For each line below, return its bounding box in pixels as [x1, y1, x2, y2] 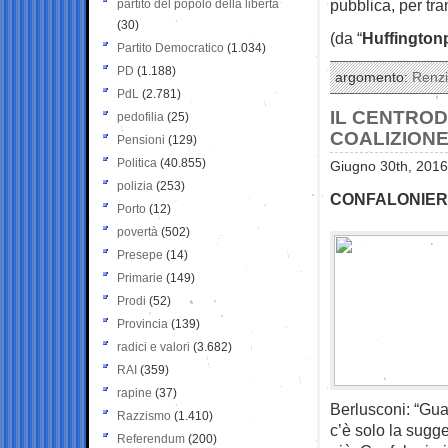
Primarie [117, 270, 163, 285]
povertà [117, 224, 158, 239]
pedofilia [117, 109, 164, 124]
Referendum [117, 431, 185, 446]
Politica [117, 155, 157, 170]
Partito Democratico [117, 40, 224, 55]
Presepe [117, 247, 163, 262]
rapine [117, 385, 152, 400]
